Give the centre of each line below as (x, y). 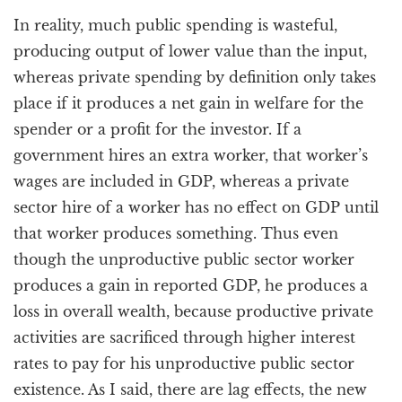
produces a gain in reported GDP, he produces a (191, 285)
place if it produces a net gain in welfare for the (188, 103)
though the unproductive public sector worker (184, 259)
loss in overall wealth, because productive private (193, 311)
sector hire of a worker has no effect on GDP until (196, 207)
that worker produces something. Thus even (176, 233)
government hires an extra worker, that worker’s (191, 155)
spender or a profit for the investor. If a (157, 129)
